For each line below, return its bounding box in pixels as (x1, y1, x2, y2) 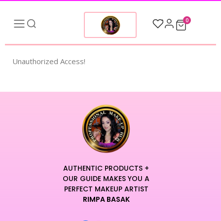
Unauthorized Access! (12, 56, 85, 66)
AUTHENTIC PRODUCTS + (63, 163, 149, 173)
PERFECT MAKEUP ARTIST (64, 184, 148, 194)
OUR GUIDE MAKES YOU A (63, 173, 149, 184)
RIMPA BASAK (82, 194, 130, 204)
